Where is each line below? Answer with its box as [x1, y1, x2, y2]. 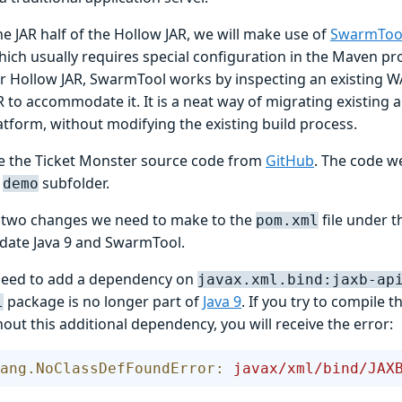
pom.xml [256, 211, 319, 229]
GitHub [266, 150, 314, 170]
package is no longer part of [4, 291, 203, 311]
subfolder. [39, 172, 109, 193]
